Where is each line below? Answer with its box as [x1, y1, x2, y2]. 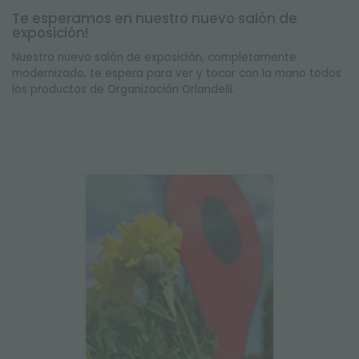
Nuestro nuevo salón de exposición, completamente [12, 50, 296, 65]
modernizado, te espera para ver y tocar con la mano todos [12, 66, 341, 81]
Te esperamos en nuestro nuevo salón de [12, 9, 297, 28]
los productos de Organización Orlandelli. [12, 82, 235, 97]
